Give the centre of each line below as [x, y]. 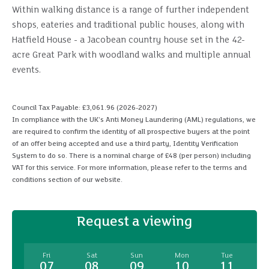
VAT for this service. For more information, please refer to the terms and [129, 168]
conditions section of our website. [67, 180]
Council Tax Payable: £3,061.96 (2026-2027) [85, 108]
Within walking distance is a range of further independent [131, 10]
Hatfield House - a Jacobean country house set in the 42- [128, 40]
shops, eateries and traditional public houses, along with [128, 25]
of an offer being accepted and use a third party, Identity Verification [125, 144]
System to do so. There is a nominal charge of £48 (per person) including [131, 156]
